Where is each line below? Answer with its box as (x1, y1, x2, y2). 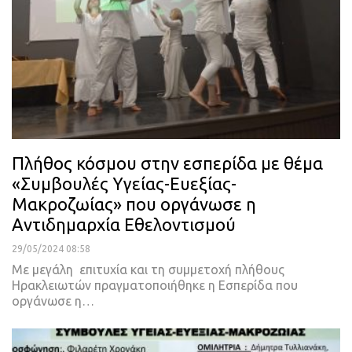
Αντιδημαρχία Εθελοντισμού (12, 214, 236, 235)
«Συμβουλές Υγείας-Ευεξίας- (12, 174, 236, 194)
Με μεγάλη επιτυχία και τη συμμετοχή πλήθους (12, 262, 284, 277)
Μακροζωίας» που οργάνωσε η (12, 194, 256, 214)
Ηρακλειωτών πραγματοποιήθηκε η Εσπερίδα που (12, 278, 298, 293)
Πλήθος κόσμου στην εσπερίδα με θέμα (12, 153, 323, 174)
